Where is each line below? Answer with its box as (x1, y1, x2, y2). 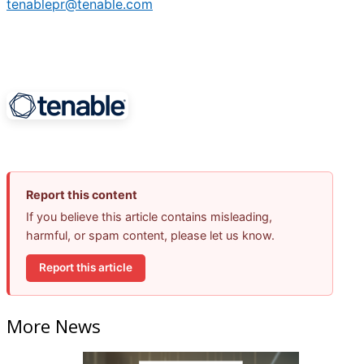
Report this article (39, 261, 132, 275)
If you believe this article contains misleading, (26, 209, 272, 223)
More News (6, 313, 101, 338)
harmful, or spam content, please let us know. (26, 227, 275, 242)
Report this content (26, 187, 137, 201)
